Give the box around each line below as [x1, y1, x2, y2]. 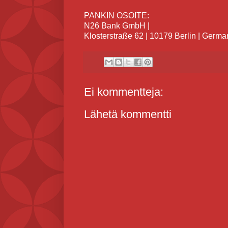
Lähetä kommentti [84, 107, 172, 121]
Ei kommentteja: [84, 85, 163, 98]
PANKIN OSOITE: [84, 11, 149, 20]
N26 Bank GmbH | [84, 21, 152, 31]
